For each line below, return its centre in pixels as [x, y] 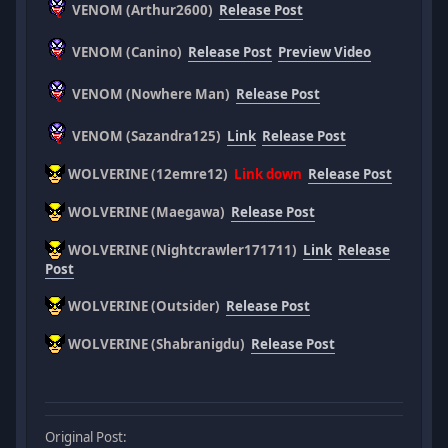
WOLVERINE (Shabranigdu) [158, 343]
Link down [268, 173]
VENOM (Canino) [129, 51]
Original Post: [86, 436]
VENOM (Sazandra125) [148, 135]
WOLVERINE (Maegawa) [148, 211]
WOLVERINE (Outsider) [146, 305]
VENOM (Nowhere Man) [153, 93]
